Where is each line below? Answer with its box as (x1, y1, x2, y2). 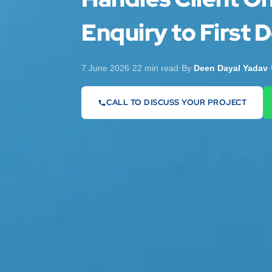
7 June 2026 (81, 63, 130, 73)
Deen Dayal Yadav (194, 63, 268, 73)
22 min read (132, 63, 179, 73)
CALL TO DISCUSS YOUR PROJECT (106, 97, 247, 107)
